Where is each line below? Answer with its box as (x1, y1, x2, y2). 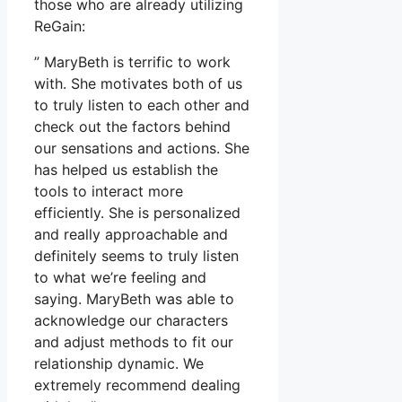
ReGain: (34, 17, 85, 36)
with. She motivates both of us (34, 74, 242, 93)
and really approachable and (34, 225, 228, 244)
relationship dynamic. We (34, 354, 204, 373)
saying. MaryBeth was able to (34, 290, 234, 309)
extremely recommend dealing (34, 376, 240, 395)
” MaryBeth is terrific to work (34, 53, 231, 72)
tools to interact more (34, 182, 183, 201)
